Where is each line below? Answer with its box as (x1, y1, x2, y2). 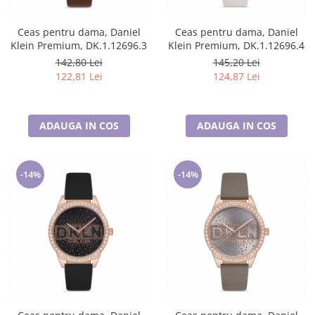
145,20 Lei (212, 56, 260, 69)
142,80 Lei (55, 56, 103, 69)
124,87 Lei (212, 70, 260, 83)
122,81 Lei (55, 70, 103, 83)
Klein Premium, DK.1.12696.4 (168, 39, 304, 52)
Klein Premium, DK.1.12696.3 (11, 39, 147, 52)
